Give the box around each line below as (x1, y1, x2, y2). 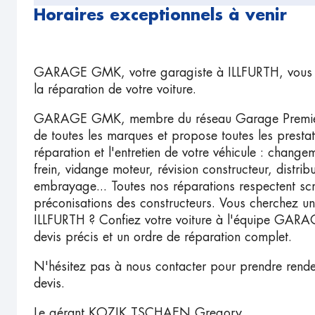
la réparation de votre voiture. (34, 83, 196, 96)
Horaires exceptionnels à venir (34, 8, 287, 23)
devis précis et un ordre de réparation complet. (34, 231, 292, 243)
